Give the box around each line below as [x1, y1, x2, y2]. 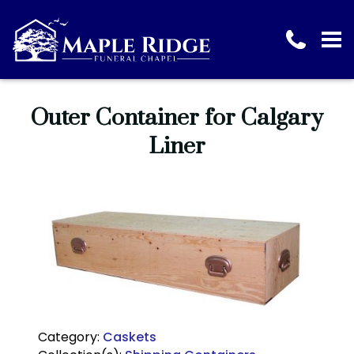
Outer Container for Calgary [31, 104, 323, 133]
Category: [38, 328, 103, 347]
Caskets [103, 328, 156, 347]
